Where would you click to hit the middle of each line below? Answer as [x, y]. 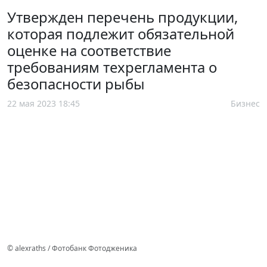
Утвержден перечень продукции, [122, 17]
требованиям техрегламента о [112, 67]
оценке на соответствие [89, 50]
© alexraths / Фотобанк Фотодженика [72, 248]
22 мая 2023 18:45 [44, 103]
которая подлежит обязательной [121, 33]
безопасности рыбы [76, 83]
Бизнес [245, 103]
